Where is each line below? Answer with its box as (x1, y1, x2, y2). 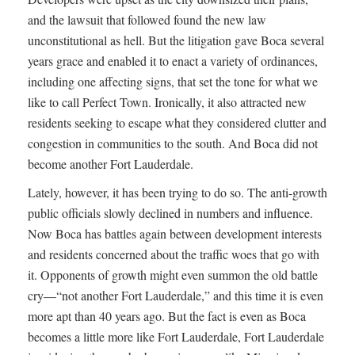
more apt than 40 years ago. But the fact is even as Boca (28, 307, 306, 324)
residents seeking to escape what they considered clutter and (28, 113, 326, 131)
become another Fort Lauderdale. (28, 155, 193, 172)
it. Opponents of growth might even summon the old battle (28, 265, 318, 283)
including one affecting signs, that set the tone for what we (28, 72, 318, 90)
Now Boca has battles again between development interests (28, 224, 322, 242)
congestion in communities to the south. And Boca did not (28, 134, 318, 151)
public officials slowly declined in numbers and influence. (28, 204, 313, 221)
